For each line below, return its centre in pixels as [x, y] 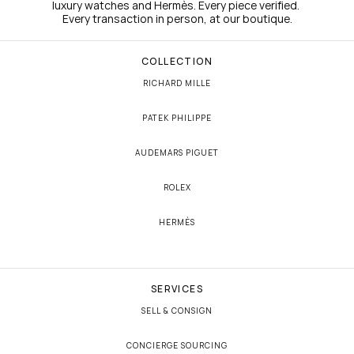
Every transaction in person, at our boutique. [177, 19]
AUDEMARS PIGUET [177, 153]
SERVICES [177, 289]
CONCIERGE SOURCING [177, 345]
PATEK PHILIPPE [177, 118]
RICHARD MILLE [177, 83]
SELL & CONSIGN [177, 311]
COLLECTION [177, 61]
